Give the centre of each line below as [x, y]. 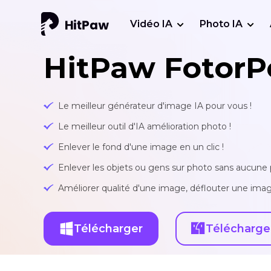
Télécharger [108, 228]
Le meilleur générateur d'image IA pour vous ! [155, 106]
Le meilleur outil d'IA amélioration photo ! [145, 126]
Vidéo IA [151, 24]
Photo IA [221, 24]
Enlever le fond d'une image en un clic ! [141, 147]
